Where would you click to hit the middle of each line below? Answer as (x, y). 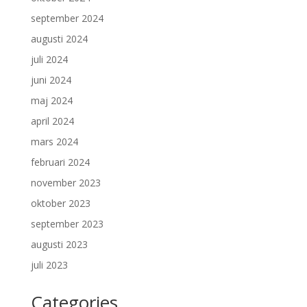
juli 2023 (49, 265)
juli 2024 (49, 59)
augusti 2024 (59, 39)
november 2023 (65, 183)
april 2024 (52, 121)
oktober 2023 (60, 203)
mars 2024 (54, 142)
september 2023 (67, 224)
